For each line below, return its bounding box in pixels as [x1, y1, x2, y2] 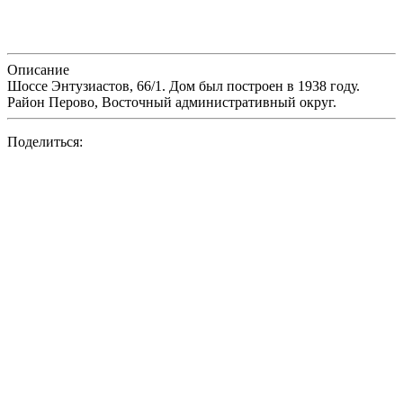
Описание [7, 61, 69, 77]
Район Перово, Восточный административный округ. [7, 94, 336, 110]
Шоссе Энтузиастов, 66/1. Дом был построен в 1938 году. [7, 77, 360, 94]
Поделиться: [7, 133, 83, 149]
